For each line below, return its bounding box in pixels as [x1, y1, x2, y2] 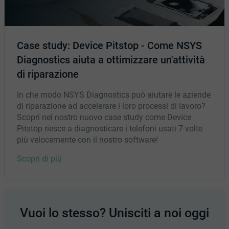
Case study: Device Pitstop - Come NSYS [17, 39, 202, 52]
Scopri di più [17, 153, 62, 164]
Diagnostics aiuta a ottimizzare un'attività [17, 53, 205, 66]
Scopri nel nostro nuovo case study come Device [17, 112, 191, 122]
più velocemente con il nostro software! [17, 134, 158, 145]
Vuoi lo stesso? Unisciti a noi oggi [20, 205, 209, 220]
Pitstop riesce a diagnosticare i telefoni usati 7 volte [17, 123, 202, 133]
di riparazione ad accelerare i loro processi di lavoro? [17, 101, 205, 111]
